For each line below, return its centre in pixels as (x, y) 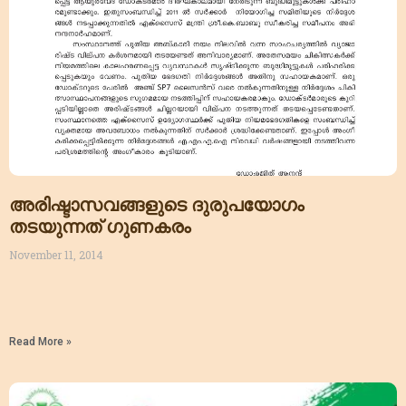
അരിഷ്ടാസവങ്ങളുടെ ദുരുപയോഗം (156, 205)
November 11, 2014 (56, 255)
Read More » (40, 342)
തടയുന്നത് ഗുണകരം (100, 227)
